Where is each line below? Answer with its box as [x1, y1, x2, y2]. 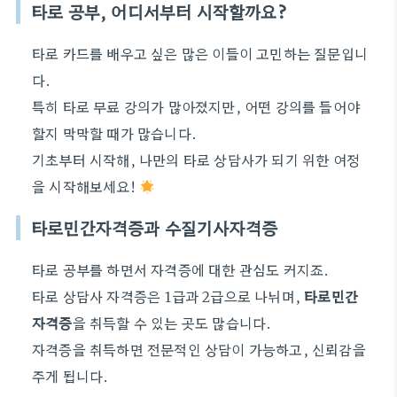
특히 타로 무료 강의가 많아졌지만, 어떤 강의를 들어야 [32, 96, 360, 117]
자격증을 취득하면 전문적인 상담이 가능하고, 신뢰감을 [32, 339, 366, 360]
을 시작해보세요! [32, 175, 139, 197]
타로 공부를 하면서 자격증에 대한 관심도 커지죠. [32, 259, 330, 280]
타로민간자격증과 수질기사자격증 [31, 215, 278, 240]
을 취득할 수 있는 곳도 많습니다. [72, 312, 272, 333]
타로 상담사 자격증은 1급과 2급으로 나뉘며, [32, 285, 305, 307]
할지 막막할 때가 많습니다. [32, 122, 197, 144]
